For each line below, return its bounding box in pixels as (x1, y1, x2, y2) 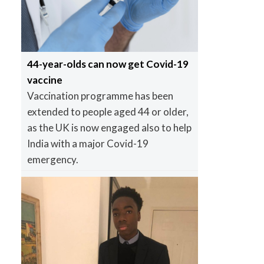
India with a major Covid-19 (27, 137, 148, 150)
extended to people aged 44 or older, (27, 105, 189, 118)
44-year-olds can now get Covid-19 (27, 57, 189, 70)
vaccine (27, 73, 62, 86)
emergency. (27, 153, 78, 166)
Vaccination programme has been (27, 89, 173, 102)
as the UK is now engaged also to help (27, 121, 192, 134)
